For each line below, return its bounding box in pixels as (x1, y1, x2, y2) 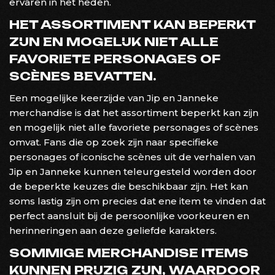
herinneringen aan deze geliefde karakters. (9, 224, 217, 236)
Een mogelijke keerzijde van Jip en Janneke (9, 91, 219, 104)
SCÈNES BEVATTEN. (9, 68, 157, 83)
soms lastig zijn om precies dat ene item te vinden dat (9, 195, 266, 207)
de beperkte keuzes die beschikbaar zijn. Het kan (9, 180, 248, 192)
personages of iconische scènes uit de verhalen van (9, 150, 255, 163)
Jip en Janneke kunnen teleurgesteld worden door (9, 165, 257, 177)
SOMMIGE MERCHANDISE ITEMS (9, 245, 249, 260)
